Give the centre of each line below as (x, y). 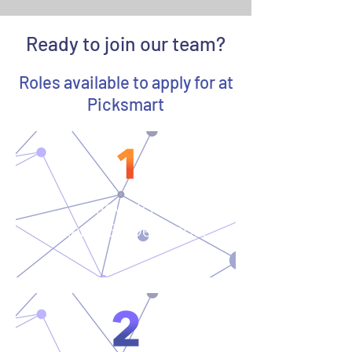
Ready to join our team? (126, 43)
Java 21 (126, 207)
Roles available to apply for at (126, 82)
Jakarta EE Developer (126, 230)
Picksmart (126, 104)
